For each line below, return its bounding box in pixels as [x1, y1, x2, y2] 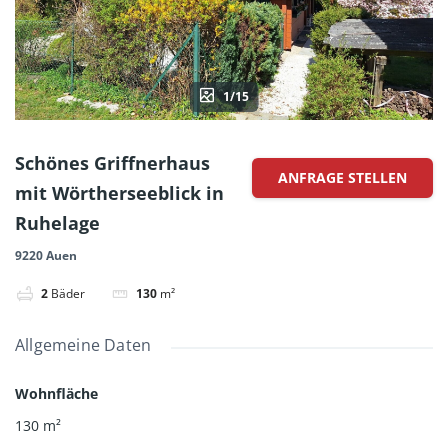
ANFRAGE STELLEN [278, 168, 407, 188]
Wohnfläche [15, 383, 98, 403]
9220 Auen [15, 247, 77, 265]
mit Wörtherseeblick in [15, 181, 224, 206]
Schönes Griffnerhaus [15, 151, 210, 176]
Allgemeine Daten [15, 333, 152, 356]
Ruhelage [15, 211, 100, 236]
